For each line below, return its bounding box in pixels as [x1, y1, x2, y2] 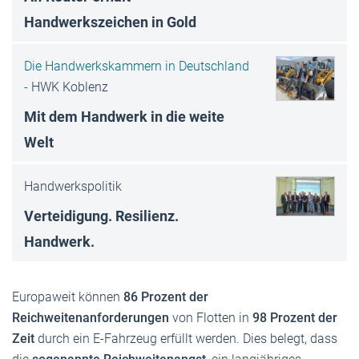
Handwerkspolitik [24, 178, 122, 194]
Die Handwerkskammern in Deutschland [24, 58, 249, 74]
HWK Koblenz [31, 79, 108, 95]
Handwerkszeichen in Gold [24, 13, 196, 30]
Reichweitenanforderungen [12, 309, 169, 325]
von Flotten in [169, 309, 252, 325]
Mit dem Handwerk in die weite [24, 107, 224, 125]
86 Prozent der [123, 288, 208, 305]
